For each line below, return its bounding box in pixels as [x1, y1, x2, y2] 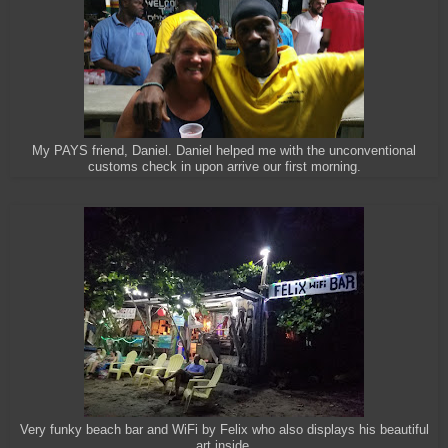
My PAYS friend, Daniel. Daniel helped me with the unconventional [32, 144, 416, 159]
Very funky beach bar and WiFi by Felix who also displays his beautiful [19, 423, 429, 438]
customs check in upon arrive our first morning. [87, 160, 361, 175]
